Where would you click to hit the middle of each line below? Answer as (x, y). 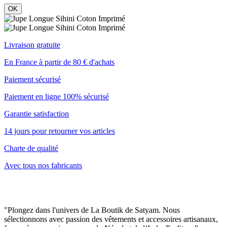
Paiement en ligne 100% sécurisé (56, 97)
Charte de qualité (31, 148)
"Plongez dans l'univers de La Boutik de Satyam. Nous (92, 210)
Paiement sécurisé (32, 80)
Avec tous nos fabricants (43, 166)
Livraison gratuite (32, 45)
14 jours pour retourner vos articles (60, 131)
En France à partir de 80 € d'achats (59, 62)
